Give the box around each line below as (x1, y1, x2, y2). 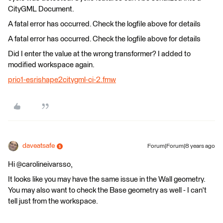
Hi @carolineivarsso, (8, 161, 73, 168)
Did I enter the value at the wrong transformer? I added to (8, 50, 191, 58)
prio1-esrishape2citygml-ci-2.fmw (8, 76, 116, 84)
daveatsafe (22, 142, 55, 149)
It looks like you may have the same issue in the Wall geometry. (8, 176, 205, 183)
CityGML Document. (8, 5, 74, 13)
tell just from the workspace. (8, 198, 98, 205)
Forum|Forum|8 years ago (147, 143, 215, 149)
